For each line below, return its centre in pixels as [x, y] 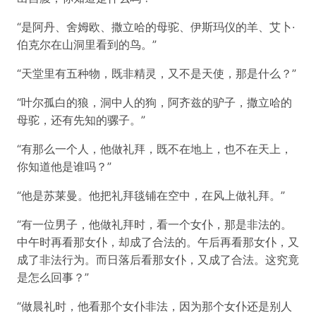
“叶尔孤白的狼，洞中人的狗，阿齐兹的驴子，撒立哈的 [154, 102]
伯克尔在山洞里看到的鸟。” [87, 44]
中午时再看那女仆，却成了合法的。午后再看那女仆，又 [158, 242]
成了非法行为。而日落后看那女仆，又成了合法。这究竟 [158, 260]
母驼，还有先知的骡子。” [81, 120]
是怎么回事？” [53, 277]
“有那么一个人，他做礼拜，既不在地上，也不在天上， [154, 149]
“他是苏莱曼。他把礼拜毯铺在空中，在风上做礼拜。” [151, 195]
